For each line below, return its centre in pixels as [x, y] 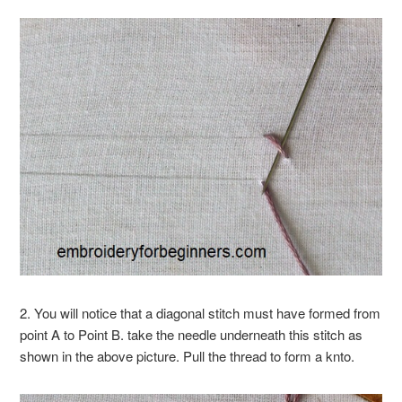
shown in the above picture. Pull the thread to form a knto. [188, 355]
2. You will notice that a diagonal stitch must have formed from [201, 312]
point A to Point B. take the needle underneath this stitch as [192, 334]
